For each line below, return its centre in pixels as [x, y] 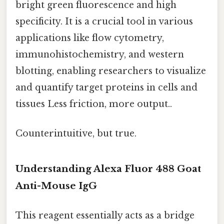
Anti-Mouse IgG [56, 185]
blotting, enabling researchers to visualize [111, 71]
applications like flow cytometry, [90, 38]
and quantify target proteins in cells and [106, 87]
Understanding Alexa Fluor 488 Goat [108, 168]
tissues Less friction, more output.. [94, 104]
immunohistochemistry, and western [100, 54]
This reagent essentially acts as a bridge [105, 216]
